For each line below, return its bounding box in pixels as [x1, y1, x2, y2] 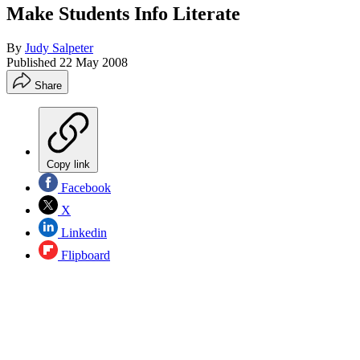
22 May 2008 [59, 55, 128, 69]
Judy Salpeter [25, 40, 93, 55]
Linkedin [58, 225, 107, 239]
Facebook [58, 180, 111, 194]
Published [6, 55, 59, 69]
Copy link [47, 157, 90, 170]
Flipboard [58, 247, 110, 262]
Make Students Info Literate [6, 2, 240, 24]
